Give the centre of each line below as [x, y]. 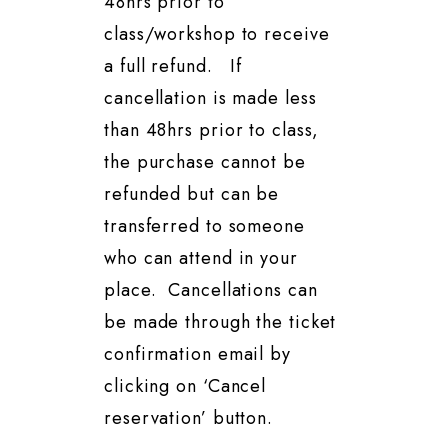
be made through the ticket [220, 322]
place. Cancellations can [211, 290]
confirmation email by [197, 354]
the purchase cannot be [205, 162]
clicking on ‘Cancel [185, 386]
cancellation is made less [210, 98]
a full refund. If [173, 66]
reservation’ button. [188, 418]
